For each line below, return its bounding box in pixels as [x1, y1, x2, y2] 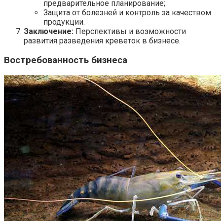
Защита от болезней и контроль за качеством [43, 8, 211, 18]
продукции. [43, 17, 85, 27]
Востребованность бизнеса [4, 55, 127, 66]
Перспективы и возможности [74, 27, 186, 37]
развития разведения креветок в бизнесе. [24, 36, 181, 46]
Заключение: [24, 27, 74, 37]
